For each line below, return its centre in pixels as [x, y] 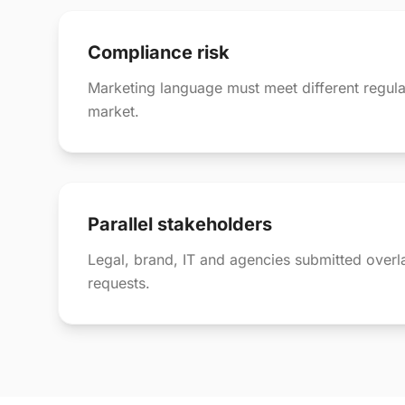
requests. [119, 283]
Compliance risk [159, 52]
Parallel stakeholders [180, 224]
